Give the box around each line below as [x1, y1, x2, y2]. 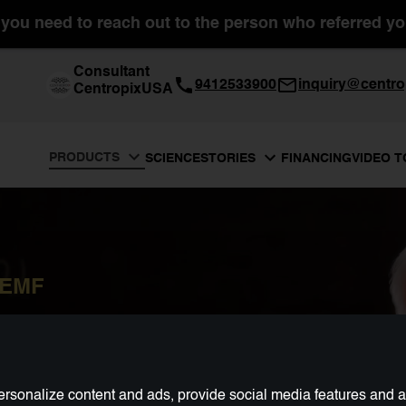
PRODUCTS [49, 150, 120, 164]
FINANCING [281, 151, 352, 165]
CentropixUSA [73, 82, 173, 97]
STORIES [200, 151, 256, 165]
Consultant [73, 65, 150, 80]
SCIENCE [145, 151, 200, 165]
